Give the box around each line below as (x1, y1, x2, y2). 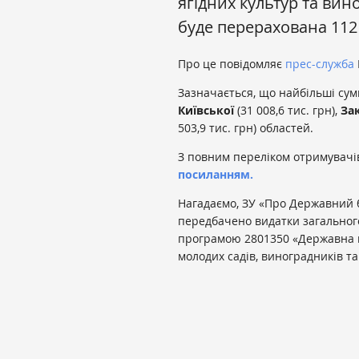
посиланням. (178, 166, 253, 182)
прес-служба (285, 55, 354, 71)
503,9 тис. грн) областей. (178, 119, 313, 135)
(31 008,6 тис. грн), (234, 102, 341, 118)
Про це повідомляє (178, 55, 285, 71)
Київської (178, 102, 234, 118)
